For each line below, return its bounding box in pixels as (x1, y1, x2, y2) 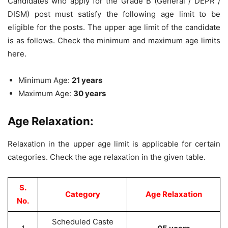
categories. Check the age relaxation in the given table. (8, 152, 206, 162)
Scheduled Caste (51, 217, 113, 226)
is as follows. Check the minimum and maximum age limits (8, 36, 220, 45)
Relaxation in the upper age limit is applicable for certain (8, 139, 220, 149)
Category (65, 189, 100, 199)
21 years (72, 75, 102, 85)
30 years (73, 89, 106, 98)
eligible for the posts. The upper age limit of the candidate (8, 22, 220, 32)
